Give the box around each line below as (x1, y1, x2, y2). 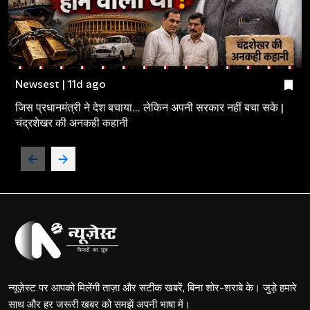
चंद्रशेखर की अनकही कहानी (15, 116, 128, 131)
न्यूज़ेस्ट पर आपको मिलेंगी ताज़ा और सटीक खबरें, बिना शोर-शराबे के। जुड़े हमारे (8, 281, 297, 295)
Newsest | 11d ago (15, 77, 106, 92)
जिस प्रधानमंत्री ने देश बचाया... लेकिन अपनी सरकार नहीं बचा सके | (15, 100, 284, 116)
